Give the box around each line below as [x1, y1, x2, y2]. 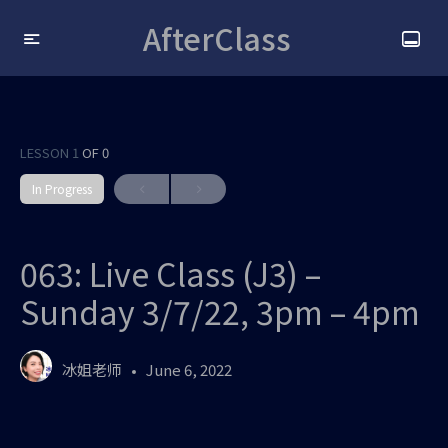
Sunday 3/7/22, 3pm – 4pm [20, 288, 420, 334]
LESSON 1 [20, 143, 82, 162]
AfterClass [142, 16, 291, 60]
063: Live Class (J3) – [20, 250, 321, 296]
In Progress [32, 180, 92, 197]
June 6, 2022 [146, 358, 232, 380]
